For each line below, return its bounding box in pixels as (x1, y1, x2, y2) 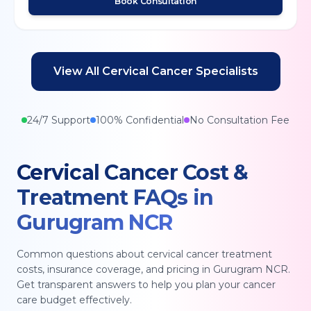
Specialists (192, 65, 258, 78)
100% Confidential (96, 114, 184, 126)
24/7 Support (27, 114, 90, 126)
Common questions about (17, 248, 147, 260)
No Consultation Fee (190, 114, 289, 126)
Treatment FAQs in (17, 185, 214, 210)
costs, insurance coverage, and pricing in (17, 263, 213, 276)
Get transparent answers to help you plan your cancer (17, 278, 276, 291)
